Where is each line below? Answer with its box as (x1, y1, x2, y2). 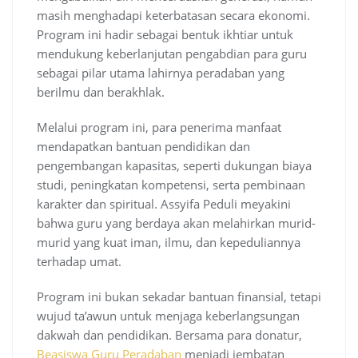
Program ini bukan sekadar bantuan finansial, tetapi (37, 288, 321, 305)
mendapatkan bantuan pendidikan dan (37, 138, 250, 155)
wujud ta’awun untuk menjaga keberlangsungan (37, 308, 300, 324)
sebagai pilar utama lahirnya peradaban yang (37, 65, 284, 82)
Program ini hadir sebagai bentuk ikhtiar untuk (37, 26, 293, 43)
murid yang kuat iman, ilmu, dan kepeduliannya (37, 234, 300, 251)
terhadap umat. (37, 253, 121, 270)
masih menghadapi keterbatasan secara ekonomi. (37, 7, 310, 24)
